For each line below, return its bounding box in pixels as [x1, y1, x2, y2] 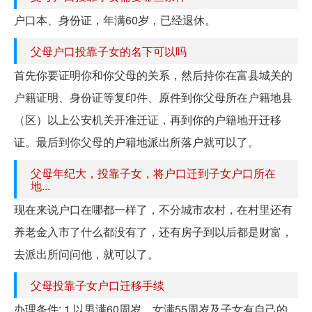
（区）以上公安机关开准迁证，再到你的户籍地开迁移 [14, 111, 281, 127]
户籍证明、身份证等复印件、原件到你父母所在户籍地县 [14, 88, 292, 105]
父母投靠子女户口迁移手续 [31, 276, 164, 293]
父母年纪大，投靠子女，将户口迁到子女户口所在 [31, 164, 276, 181]
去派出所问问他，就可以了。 [14, 245, 159, 262]
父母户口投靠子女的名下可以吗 [31, 42, 187, 59]
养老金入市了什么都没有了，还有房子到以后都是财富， [14, 223, 292, 240]
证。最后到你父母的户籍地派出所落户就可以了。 [14, 133, 259, 150]
